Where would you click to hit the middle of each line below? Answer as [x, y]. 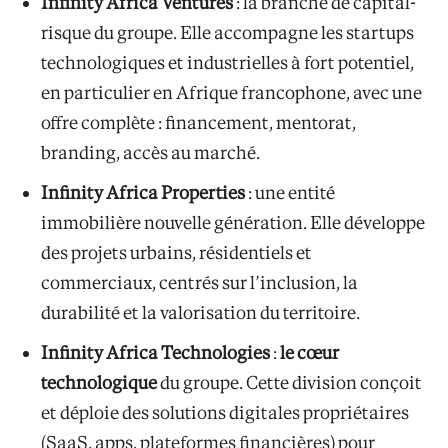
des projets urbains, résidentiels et [176, 252]
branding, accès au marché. [150, 152]
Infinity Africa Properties [143, 192]
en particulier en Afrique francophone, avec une [231, 92]
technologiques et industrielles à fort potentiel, [227, 62]
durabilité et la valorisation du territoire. [200, 312]
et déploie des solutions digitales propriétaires [225, 412]
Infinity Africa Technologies [155, 352]
